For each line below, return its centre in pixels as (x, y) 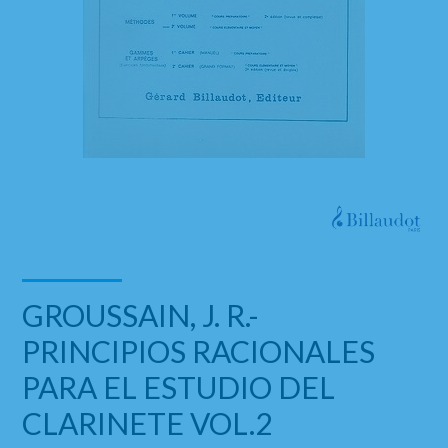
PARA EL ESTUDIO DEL (179, 387)
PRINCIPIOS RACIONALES (199, 351)
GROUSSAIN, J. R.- (141, 315)
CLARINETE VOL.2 (147, 423)
